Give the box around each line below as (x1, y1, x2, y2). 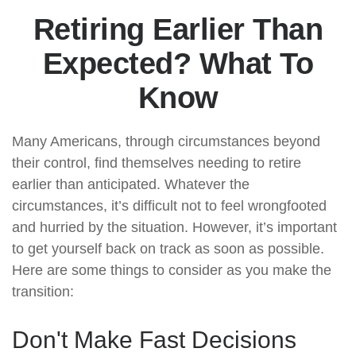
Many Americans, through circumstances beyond (12, 133, 320, 149)
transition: (12, 284, 74, 300)
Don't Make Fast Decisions (12, 327, 296, 353)
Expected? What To (42, 47, 314, 80)
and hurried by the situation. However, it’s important (12, 219, 337, 235)
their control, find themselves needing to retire (12, 155, 301, 171)
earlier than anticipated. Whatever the (12, 176, 250, 192)
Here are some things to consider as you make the (12, 262, 331, 278)
